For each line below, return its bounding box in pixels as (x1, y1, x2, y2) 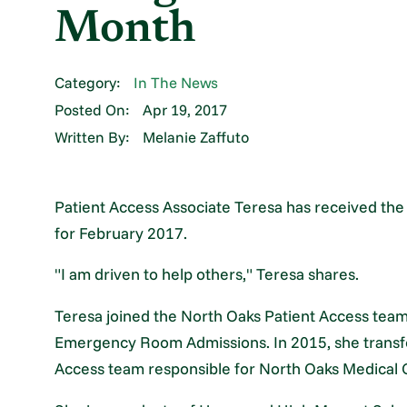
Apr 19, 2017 (143, 100, 228, 120)
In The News (134, 73, 219, 93)
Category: (55, 73, 122, 93)
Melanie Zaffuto (143, 127, 250, 147)
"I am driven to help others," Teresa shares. (55, 263, 360, 284)
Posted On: (55, 100, 131, 120)
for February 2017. (55, 222, 188, 243)
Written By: (55, 127, 131, 147)
